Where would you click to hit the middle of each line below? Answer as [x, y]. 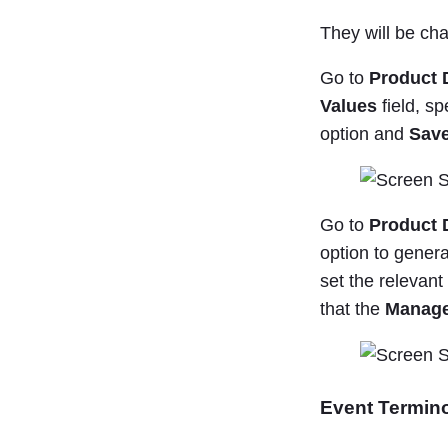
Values [348, 106]
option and [364, 134]
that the [352, 309]
